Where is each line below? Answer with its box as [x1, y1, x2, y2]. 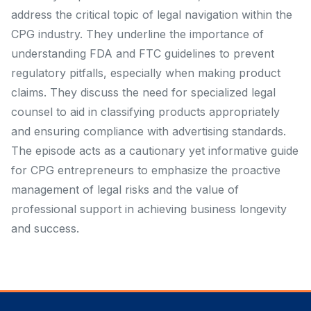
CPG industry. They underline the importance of [11, 27, 264, 42]
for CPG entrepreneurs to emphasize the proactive [11, 163, 280, 178]
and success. [11, 221, 79, 236]
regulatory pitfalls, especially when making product [11, 66, 280, 81]
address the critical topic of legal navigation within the [11, 8, 292, 22]
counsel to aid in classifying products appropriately [11, 105, 280, 119]
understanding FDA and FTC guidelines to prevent [11, 47, 274, 61]
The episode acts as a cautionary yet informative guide [11, 144, 299, 158]
